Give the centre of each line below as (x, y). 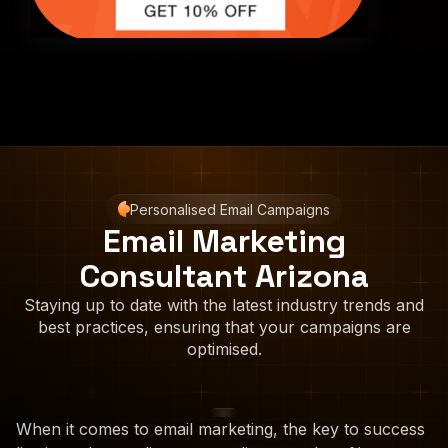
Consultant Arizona (224, 275)
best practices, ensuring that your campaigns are (224, 326)
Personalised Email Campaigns (230, 209)
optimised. (224, 348)
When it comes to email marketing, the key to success (220, 428)
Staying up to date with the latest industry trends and (224, 304)
